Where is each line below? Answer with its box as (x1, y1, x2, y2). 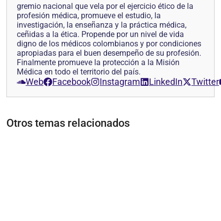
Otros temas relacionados (6, 117, 130, 130)
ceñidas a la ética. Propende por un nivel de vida (17, 30, 184, 39)
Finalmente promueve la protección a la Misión (17, 58, 180, 68)
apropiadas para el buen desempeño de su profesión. (17, 48, 201, 58)
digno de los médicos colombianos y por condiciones (17, 39, 201, 49)
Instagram (100, 76, 140, 87)
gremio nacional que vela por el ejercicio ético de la (17, 1, 193, 11)
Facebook (52, 76, 91, 87)
